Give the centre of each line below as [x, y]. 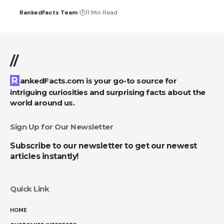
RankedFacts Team [48, 12]
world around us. [42, 102]
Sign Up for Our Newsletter [61, 126]
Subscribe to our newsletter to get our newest [103, 145]
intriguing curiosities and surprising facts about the [108, 92]
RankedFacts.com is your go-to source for [15, 80]
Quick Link [29, 188]
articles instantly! [44, 156]
